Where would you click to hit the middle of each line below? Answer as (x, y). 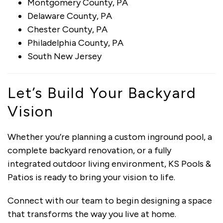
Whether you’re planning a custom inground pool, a (110, 137)
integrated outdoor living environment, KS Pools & (109, 164)
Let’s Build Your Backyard (102, 93)
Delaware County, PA (70, 16)
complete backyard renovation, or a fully (89, 150)
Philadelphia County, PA (75, 43)
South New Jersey (64, 56)
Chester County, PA (67, 29)
